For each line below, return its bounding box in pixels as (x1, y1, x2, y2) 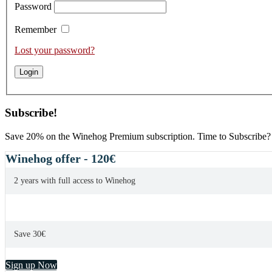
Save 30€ (14, 229, 46, 239)
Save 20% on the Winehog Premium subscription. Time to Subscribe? (5, 131, 271, 142)
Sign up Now (5, 260, 57, 271)
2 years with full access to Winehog (14, 176, 135, 186)
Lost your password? (15, 44, 95, 55)
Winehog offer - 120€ (5, 152, 115, 166)
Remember (15, 24, 56, 35)
